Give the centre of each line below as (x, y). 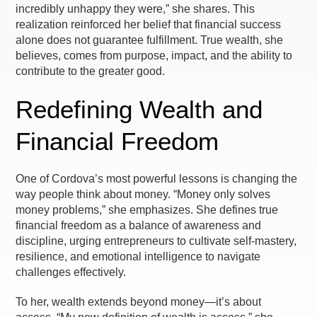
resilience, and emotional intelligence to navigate (138, 257)
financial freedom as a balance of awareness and (139, 225)
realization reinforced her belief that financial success (149, 24)
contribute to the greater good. (91, 71)
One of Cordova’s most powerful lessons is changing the (157, 179)
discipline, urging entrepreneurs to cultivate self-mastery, (156, 241)
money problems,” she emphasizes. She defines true (147, 210)
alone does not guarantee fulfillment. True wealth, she (150, 40)
